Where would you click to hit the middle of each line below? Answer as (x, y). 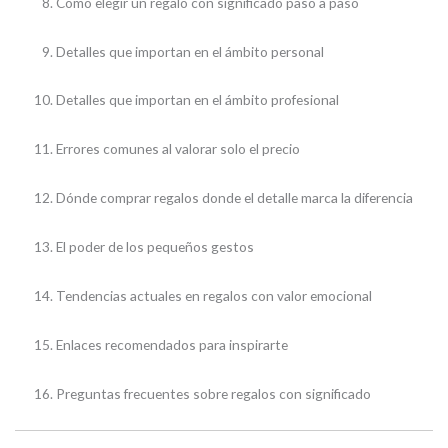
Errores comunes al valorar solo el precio (178, 149)
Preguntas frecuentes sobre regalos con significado (214, 394)
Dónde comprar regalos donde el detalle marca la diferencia (235, 198)
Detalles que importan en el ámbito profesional (198, 100)
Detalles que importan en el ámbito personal (190, 51)
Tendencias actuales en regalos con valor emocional (214, 296)
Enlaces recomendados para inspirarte (172, 345)
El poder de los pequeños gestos (155, 247)
